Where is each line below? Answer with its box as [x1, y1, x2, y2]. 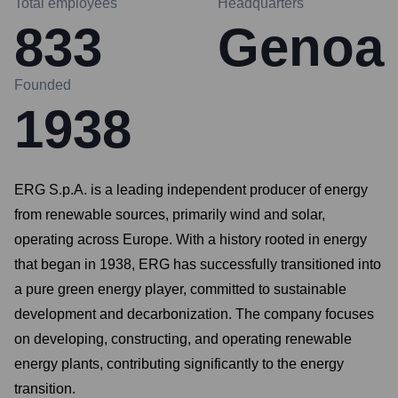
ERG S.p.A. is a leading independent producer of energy [14, 182, 368, 197]
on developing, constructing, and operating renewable [14, 331, 352, 346]
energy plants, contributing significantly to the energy [14, 356, 344, 371]
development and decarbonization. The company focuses [14, 306, 374, 322]
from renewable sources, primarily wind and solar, [14, 207, 325, 222]
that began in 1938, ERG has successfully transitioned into [14, 257, 381, 272]
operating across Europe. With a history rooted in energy [14, 232, 367, 247]
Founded [14, 77, 71, 92]
